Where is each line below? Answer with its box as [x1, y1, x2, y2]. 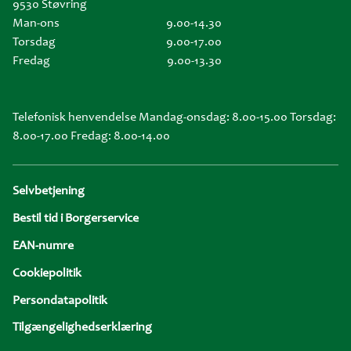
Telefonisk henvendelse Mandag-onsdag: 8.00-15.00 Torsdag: [13, 110, 336, 124]
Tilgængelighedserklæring [13, 321, 152, 335]
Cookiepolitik [13, 266, 81, 280]
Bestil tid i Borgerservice [13, 212, 139, 226]
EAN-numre [13, 240, 74, 253]
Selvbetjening [13, 185, 85, 198]
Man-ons [13, 16, 60, 30]
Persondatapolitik [13, 294, 107, 307]
